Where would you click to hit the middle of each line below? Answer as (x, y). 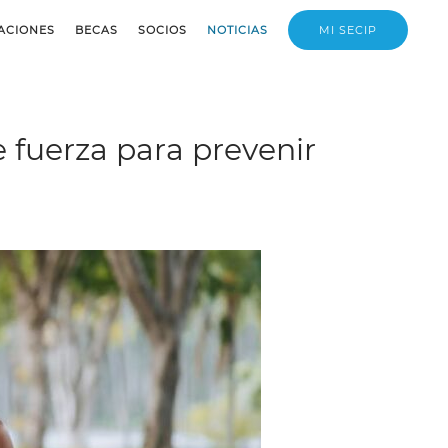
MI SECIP (348, 30)
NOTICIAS (237, 29)
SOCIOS (162, 29)
